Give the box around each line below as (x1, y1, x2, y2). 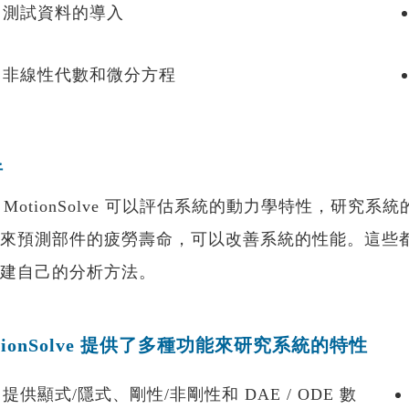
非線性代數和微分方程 (3, 66, 176, 84)
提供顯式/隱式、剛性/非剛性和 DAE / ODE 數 (3, 385, 357, 404)
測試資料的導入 (3, 4, 124, 22)
